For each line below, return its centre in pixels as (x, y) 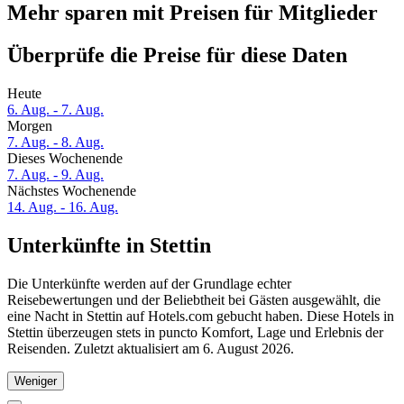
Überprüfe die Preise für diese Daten (177, 55)
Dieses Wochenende (65, 159)
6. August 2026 (247, 348)
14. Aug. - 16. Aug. (63, 207)
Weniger (36, 381)
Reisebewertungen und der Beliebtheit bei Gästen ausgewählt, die (194, 299)
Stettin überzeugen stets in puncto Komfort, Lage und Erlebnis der (195, 332)
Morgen (30, 126)
